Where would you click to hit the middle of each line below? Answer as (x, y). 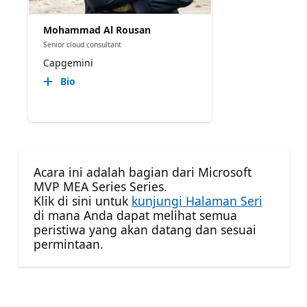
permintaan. (68, 244)
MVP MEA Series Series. (100, 186)
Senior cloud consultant (82, 44)
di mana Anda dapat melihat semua (135, 215)
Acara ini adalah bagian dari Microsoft (142, 172)
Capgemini (68, 63)
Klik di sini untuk (82, 200)
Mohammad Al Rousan (97, 29)
